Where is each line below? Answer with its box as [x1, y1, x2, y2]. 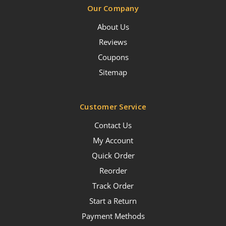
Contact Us [94, 120, 132, 130]
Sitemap [99, 67, 127, 77]
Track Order [92, 180, 134, 191]
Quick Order [91, 150, 135, 160]
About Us [97, 21, 129, 32]
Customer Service [80, 101, 146, 111]
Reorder [99, 165, 127, 176]
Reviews [99, 36, 127, 47]
